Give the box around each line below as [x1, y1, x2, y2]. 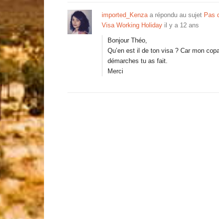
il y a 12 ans [164, 22, 199, 29]
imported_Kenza [102, 11, 148, 19]
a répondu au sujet [148, 11, 204, 19]
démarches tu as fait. [108, 57, 168, 65]
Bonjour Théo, [108, 37, 147, 44]
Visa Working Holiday [102, 22, 162, 29]
